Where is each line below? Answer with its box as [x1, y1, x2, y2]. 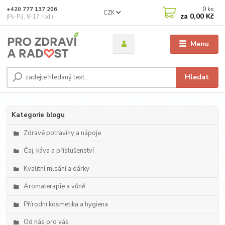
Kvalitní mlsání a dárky [24, 164, 89, 173]
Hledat [185, 72, 209, 82]
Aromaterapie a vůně [24, 182, 85, 191]
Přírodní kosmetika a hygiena [24, 199, 108, 209]
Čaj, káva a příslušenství [24, 146, 94, 155]
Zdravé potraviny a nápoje [24, 128, 101, 138]
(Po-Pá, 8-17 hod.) [7, 13, 54, 21]
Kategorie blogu [11, 110, 65, 120]
